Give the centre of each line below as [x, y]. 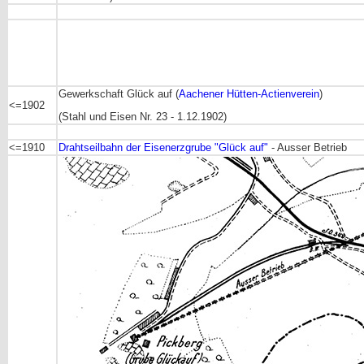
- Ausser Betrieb [308, 147]
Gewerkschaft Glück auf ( [119, 94]
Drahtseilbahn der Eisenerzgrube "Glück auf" [163, 147]
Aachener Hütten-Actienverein [249, 94]
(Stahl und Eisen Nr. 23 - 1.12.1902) [143, 117]
